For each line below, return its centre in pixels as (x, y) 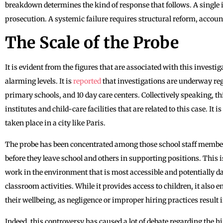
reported (88, 81)
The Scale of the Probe (92, 43)
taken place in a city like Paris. (55, 123)
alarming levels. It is (39, 81)
